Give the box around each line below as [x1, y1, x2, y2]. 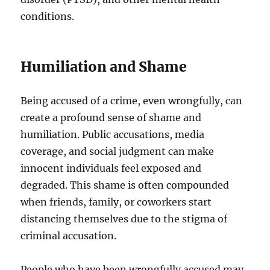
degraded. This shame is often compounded [20, 178, 230, 191]
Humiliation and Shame [20, 57, 187, 75]
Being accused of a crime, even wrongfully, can [20, 94, 243, 107]
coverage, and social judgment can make [20, 145, 215, 157]
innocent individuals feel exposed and [20, 162, 202, 174]
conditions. [20, 10, 75, 22]
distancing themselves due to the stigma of [20, 212, 228, 225]
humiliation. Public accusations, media [20, 128, 205, 140]
